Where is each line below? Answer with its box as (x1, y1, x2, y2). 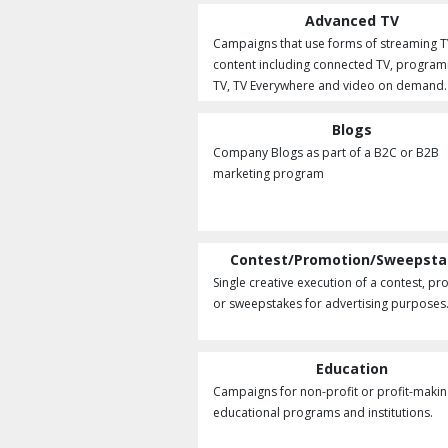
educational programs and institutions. (213, 404, 433, 421)
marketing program (213, 165, 324, 182)
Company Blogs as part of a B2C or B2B (213, 144, 439, 161)
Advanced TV (304, 11, 399, 30)
